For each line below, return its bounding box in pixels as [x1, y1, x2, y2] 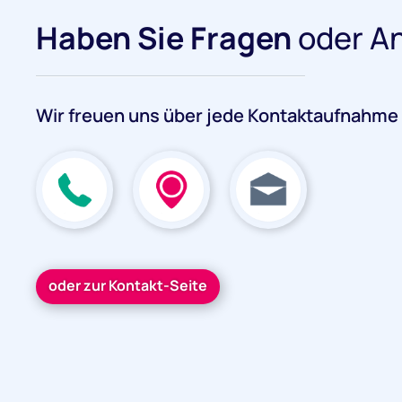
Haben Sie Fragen [36, 17, 298, 59]
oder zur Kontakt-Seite [48, 275, 207, 295]
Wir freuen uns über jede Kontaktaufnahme [36, 103, 398, 128]
